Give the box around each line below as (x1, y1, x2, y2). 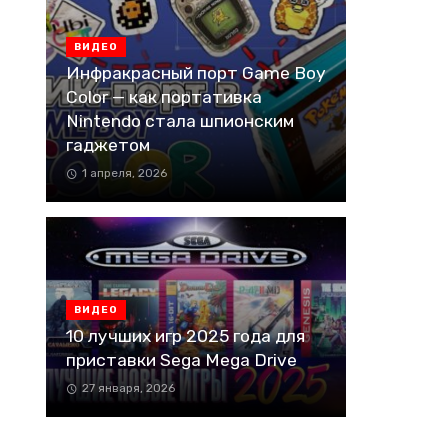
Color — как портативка (66, 86, 262, 107)
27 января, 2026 (81, 380, 175, 395)
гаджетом (66, 134, 150, 155)
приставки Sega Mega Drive (66, 349, 297, 370)
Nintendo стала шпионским (66, 110, 294, 131)
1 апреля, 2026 (81, 165, 167, 180)
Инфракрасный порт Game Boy (66, 62, 326, 83)
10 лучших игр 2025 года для (66, 325, 305, 346)
